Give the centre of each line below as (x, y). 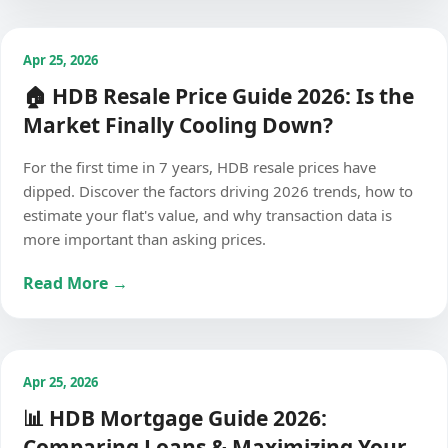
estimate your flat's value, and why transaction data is (207, 215)
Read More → (75, 283)
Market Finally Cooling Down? (178, 125)
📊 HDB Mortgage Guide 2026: (175, 418)
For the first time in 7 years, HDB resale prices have (199, 167)
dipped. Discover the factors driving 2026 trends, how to (218, 191)
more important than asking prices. (144, 239)
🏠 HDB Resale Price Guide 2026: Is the (218, 96)
